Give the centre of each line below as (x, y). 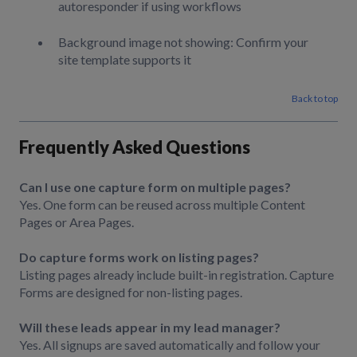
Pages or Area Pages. (76, 222)
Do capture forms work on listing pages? (139, 257)
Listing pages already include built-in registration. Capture (177, 275)
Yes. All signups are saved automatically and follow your (170, 345)
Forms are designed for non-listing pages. (131, 292)
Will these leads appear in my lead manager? (150, 328)
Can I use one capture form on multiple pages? (155, 186)
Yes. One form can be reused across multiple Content (162, 204)
